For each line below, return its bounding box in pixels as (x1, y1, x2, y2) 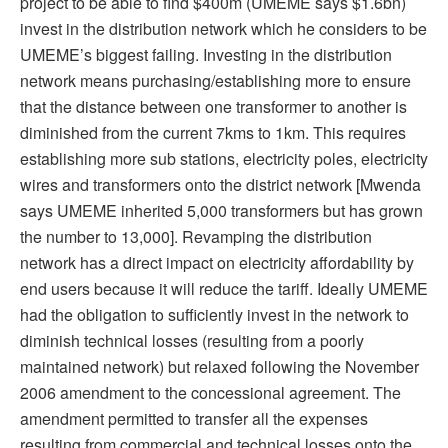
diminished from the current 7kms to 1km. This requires (20, 120, 406, 144)
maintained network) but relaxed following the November (20, 354, 419, 378)
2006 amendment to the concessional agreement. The (20, 380, 401, 404)
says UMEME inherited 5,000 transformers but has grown (20, 198, 423, 222)
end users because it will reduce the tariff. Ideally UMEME (20, 276, 428, 300)
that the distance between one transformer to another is (20, 94, 407, 118)
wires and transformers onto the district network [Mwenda (20, 172, 421, 196)
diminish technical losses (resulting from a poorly (20, 328, 364, 352)
